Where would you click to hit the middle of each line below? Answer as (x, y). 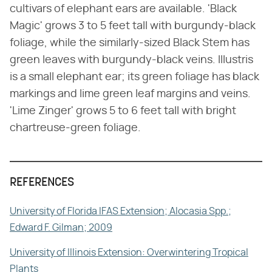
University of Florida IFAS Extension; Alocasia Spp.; (121, 212)
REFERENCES (42, 183)
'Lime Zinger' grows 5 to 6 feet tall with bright (123, 111)
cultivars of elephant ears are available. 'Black (123, 9)
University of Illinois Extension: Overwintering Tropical (129, 253)
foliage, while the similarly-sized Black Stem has (130, 43)
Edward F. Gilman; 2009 (61, 228)
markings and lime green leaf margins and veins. (130, 94)
